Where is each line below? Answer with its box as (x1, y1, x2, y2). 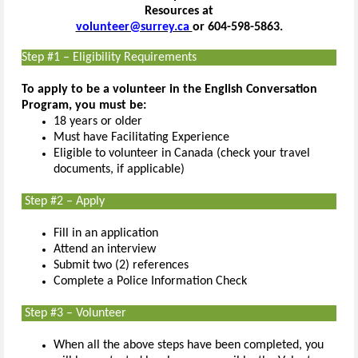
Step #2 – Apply (22, 194, 105, 208)
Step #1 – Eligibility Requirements (22, 50, 197, 64)
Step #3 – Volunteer (25, 306, 126, 320)
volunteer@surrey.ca (75, 20, 193, 34)
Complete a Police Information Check (54, 274, 247, 288)
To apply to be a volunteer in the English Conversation (22, 82, 317, 96)
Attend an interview (54, 242, 156, 256)
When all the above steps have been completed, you (54, 338, 324, 352)
